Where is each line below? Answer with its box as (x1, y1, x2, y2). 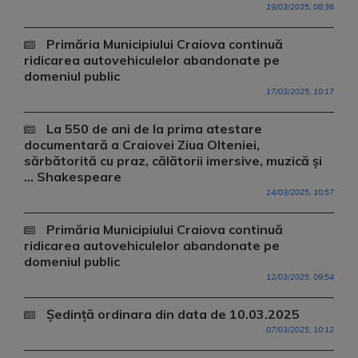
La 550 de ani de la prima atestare (43, 121, 262, 137)
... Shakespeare (24, 169, 121, 185)
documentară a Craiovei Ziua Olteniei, (24, 137, 260, 153)
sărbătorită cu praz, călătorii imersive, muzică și (24, 153, 322, 169)
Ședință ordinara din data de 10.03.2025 (43, 306, 300, 322)
